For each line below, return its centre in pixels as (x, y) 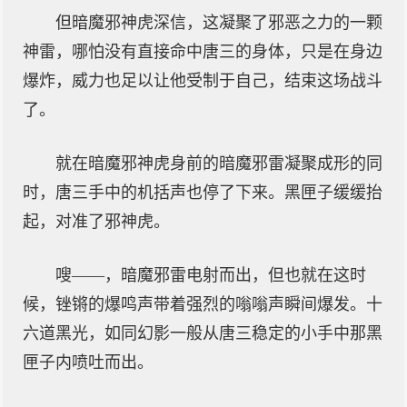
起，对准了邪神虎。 (96, 222)
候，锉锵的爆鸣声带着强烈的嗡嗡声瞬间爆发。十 (203, 304)
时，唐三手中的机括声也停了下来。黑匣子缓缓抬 (203, 193)
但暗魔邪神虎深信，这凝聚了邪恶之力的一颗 (219, 23)
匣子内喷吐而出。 (88, 362)
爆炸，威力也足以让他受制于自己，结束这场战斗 (203, 81)
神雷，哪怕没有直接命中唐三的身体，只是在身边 (203, 52)
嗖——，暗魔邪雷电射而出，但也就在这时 (211, 275)
